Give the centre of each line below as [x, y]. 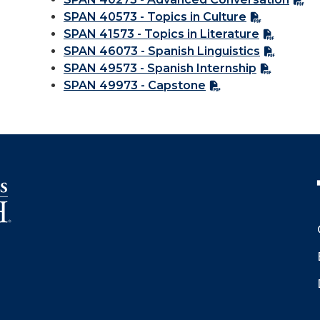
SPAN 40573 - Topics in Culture [155, 17]
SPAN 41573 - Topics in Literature [161, 34]
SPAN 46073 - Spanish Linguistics [162, 51]
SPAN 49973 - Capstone [135, 85]
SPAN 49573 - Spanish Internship [160, 68]
